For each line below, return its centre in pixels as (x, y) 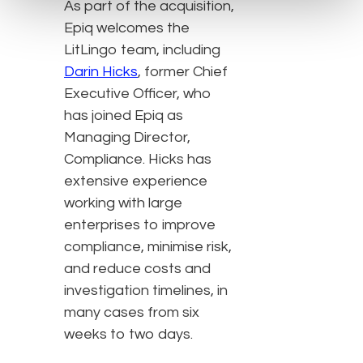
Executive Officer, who (138, 94)
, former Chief (183, 72)
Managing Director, (127, 138)
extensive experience (136, 181)
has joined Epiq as (124, 116)
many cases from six (132, 313)
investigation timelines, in (146, 291)
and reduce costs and (137, 269)
